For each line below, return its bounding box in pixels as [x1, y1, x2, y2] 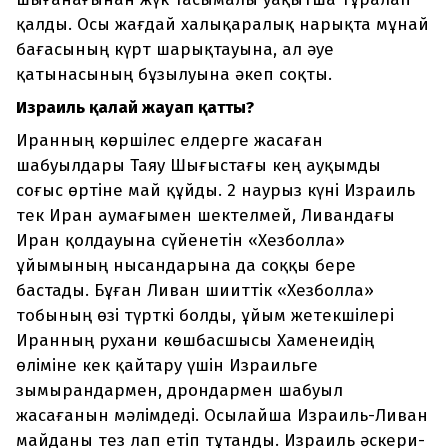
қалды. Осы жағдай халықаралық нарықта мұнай [16, 14, 429, 36]
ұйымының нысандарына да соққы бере [16, 255, 356, 277]
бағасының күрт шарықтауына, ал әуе [16, 39, 334, 61]
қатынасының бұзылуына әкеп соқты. [16, 64, 332, 86]
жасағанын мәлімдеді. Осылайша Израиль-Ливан [16, 405, 428, 427]
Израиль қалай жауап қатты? [16, 97, 254, 119]
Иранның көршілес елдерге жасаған [16, 130, 323, 152]
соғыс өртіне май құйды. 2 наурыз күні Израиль [16, 180, 415, 202]
